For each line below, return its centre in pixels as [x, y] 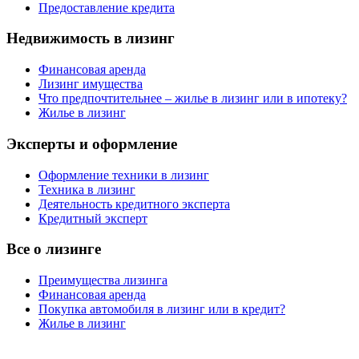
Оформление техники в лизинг [124, 175]
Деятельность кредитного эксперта [134, 204]
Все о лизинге [54, 249]
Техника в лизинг [87, 189]
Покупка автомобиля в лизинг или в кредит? [162, 309]
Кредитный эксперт [93, 218]
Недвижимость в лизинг [91, 38]
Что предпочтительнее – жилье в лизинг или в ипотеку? [193, 99]
